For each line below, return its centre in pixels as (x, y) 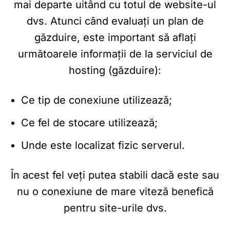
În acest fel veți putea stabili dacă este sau (115, 175)
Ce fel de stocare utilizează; (89, 123)
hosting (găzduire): (115, 71)
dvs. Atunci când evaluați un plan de (115, 21)
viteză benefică (176, 192)
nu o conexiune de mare (78, 192)
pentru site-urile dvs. (115, 208)
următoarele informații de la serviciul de (115, 54)
